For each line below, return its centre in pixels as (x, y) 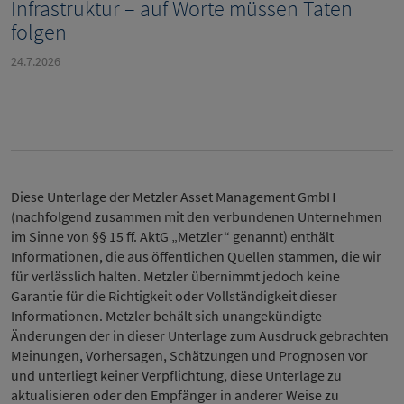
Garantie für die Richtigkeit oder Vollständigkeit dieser (174, 296)
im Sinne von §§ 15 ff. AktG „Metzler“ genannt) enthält (172, 237)
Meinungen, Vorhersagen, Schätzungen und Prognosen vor (189, 356)
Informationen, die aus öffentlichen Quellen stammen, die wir (196, 257)
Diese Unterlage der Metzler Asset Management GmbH (173, 197)
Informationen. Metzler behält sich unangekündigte (166, 316)
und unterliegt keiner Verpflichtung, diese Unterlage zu (176, 376)
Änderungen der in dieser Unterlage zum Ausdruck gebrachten (200, 336)
